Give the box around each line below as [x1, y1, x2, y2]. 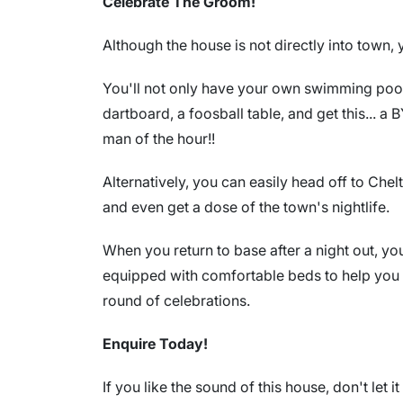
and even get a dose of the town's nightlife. [103, 198, 390, 217]
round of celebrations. [103, 291, 250, 310]
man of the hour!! [103, 130, 215, 148]
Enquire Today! [103, 335, 208, 354]
